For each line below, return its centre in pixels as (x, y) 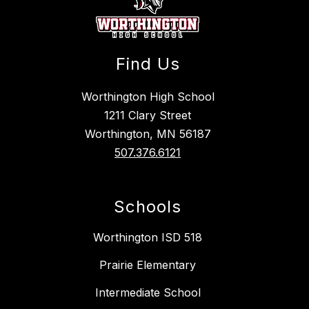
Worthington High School (148, 97)
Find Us (148, 64)
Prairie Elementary (148, 265)
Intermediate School (148, 293)
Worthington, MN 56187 (148, 134)
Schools (148, 207)
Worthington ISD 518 (148, 238)
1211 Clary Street (148, 116)
